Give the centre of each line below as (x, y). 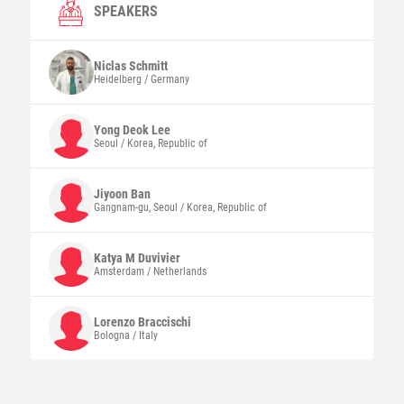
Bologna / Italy (125, 335)
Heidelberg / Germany (141, 79)
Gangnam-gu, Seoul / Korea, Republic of (180, 207)
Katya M (115, 258)
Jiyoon (112, 194)
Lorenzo (115, 322)
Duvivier (159, 258)
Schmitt (148, 66)
